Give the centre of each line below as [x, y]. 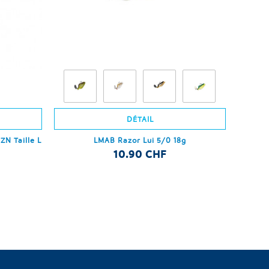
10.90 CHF [140, 154]
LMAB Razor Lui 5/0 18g [140, 140]
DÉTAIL [140, 119]
